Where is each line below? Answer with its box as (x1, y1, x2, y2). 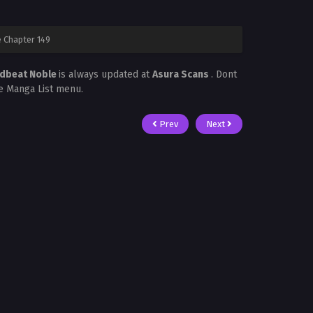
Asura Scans (152, 68, 211, 80)
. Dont (211, 68, 237, 80)
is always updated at (59, 68, 152, 80)
